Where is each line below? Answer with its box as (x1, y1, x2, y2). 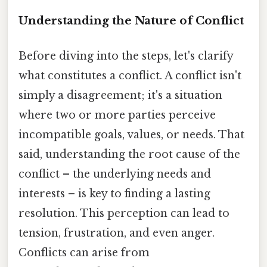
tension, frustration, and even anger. (18, 226, 215, 240)
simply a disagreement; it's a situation (18, 88, 222, 102)
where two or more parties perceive (18, 108, 216, 122)
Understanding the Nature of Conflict (18, 13, 244, 27)
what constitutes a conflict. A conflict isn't (18, 69, 241, 82)
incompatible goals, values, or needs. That (18, 128, 244, 141)
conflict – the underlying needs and (18, 167, 211, 181)
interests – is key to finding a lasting (18, 187, 210, 200)
